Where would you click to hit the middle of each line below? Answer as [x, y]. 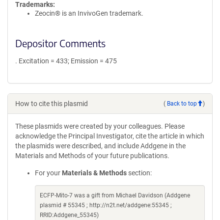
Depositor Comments [60, 43]
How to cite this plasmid [52, 104]
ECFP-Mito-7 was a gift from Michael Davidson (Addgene [115, 195]
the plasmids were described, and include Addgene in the [100, 146]
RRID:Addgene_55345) [69, 215]
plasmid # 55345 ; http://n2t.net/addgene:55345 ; [106, 205]
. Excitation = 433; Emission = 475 [66, 61]
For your [48, 173]
